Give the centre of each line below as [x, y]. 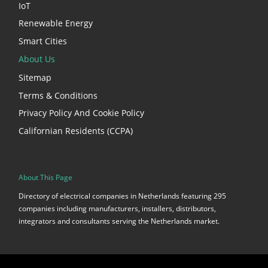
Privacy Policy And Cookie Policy [81, 113]
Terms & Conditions [58, 95]
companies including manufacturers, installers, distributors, [117, 208]
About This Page [45, 178]
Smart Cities [43, 41]
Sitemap [35, 77]
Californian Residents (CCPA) [76, 130]
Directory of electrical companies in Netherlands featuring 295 [122, 196]
